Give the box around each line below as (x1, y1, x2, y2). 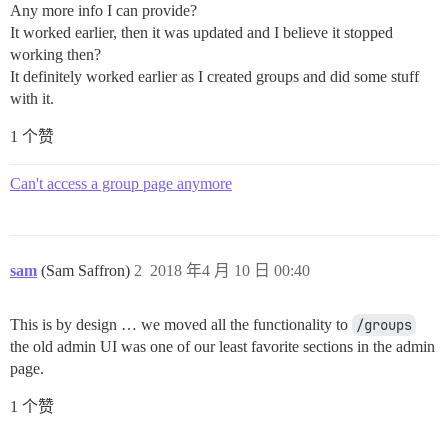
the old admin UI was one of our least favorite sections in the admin (10, 337, 435, 355)
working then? (10, 45, 101, 63)
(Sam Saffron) (41, 261, 134, 279)
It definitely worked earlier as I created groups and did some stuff (10, 67, 419, 85)
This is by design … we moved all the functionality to (10, 315, 352, 333)
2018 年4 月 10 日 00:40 (150, 261, 310, 279)
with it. (10, 89, 54, 107)
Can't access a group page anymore (10, 174, 232, 192)
